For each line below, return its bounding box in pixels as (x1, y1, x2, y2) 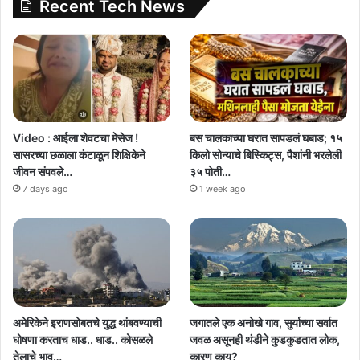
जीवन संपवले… (13, 165, 72, 179)
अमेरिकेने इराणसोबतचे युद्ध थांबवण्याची (13, 315, 162, 329)
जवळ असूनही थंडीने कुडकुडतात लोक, (190, 332, 341, 346)
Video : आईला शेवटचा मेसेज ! (13, 131, 138, 145)
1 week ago (199, 183, 247, 195)
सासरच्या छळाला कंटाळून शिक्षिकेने (13, 148, 145, 162)
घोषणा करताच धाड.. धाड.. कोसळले (13, 332, 153, 346)
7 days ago (22, 183, 68, 195)
